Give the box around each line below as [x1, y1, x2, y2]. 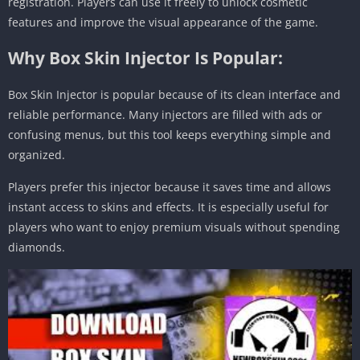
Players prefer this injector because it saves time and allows [8, 178, 331, 194]
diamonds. [8, 239, 65, 255]
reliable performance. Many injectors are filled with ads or [8, 106, 322, 122]
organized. [8, 146, 65, 162]
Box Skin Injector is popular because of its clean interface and [8, 86, 341, 102]
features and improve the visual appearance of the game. [8, 14, 318, 30]
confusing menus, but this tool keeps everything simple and [8, 126, 331, 142]
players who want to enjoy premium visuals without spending [8, 219, 340, 235]
